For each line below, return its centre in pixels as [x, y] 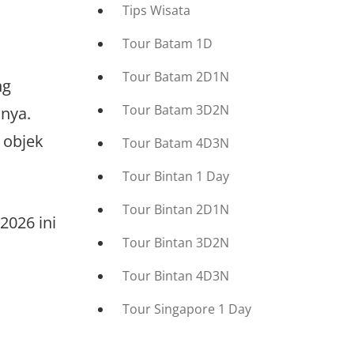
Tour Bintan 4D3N [176, 276]
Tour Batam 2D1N [176, 77]
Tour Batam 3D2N [176, 110]
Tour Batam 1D [168, 43]
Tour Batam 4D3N [176, 143]
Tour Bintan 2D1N [176, 209]
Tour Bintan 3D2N [176, 243]
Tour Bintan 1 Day [176, 176]
